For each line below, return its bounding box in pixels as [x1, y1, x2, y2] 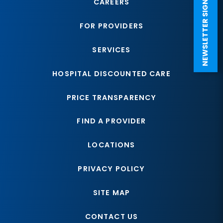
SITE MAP [93, 188, 130, 198]
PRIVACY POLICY [78, 164, 145, 174]
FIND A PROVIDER [77, 116, 146, 126]
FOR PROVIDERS [80, 20, 143, 31]
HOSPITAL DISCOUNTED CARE [52, 68, 171, 79]
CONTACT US [85, 212, 138, 222]
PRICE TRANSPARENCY [66, 92, 157, 103]
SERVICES [92, 44, 131, 55]
